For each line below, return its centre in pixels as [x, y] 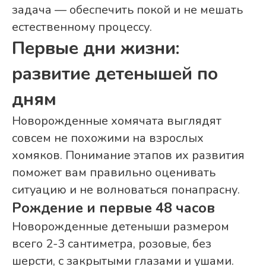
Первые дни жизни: [96, 49]
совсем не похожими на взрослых [108, 138]
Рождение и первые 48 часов [113, 208]
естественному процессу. [82, 27]
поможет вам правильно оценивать [114, 173]
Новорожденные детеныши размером [121, 227]
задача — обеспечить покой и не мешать [127, 10]
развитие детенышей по [115, 74]
